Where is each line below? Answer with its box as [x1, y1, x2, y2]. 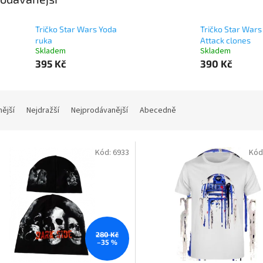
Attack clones [200, 35, 251, 46]
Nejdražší [26, 104, 59, 117]
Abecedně [140, 104, 176, 117]
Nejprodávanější [71, 104, 128, 117]
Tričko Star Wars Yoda [35, 24, 117, 35]
